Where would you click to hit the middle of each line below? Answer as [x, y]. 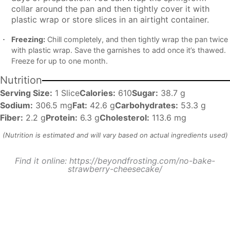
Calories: [98, 93]
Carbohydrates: [147, 106]
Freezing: [28, 40]
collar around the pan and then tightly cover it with [110, 8]
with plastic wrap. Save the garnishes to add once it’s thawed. [118, 50]
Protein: [62, 118]
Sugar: [145, 93]
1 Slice [67, 93]
